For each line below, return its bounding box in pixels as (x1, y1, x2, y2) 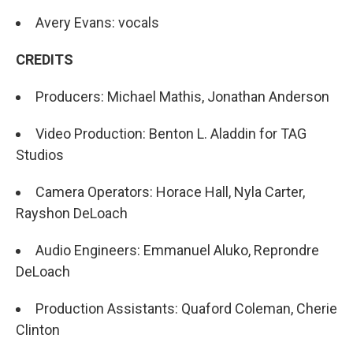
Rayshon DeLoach (16, 205, 128, 221)
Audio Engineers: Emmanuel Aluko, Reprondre (35, 242, 319, 258)
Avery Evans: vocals (35, 14, 159, 31)
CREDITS (16, 51, 73, 68)
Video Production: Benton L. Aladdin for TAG (35, 125, 307, 142)
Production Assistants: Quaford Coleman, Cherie (35, 300, 337, 317)
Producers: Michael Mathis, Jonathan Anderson (35, 88, 329, 105)
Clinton (16, 321, 60, 338)
